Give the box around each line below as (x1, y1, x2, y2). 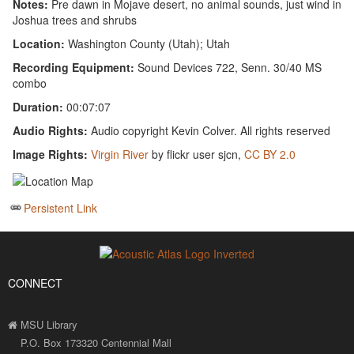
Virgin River (91, 145, 149, 162)
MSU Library (17, 317, 77, 333)
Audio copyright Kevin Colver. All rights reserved (88, 122, 331, 138)
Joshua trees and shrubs (13, 11, 137, 28)
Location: (13, 35, 66, 51)
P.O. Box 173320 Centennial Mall (8, 335, 171, 351)
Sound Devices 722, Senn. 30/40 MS (134, 58, 322, 75)
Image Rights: (13, 145, 88, 162)
